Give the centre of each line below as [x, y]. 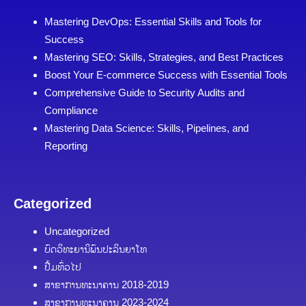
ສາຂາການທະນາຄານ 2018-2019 [107, 284]
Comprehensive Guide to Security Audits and [144, 93]
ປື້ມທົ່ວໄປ [63, 266]
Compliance [71, 110]
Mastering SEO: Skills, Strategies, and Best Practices [164, 57]
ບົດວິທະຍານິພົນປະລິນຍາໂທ [96, 249]
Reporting [66, 146]
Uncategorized [77, 231]
